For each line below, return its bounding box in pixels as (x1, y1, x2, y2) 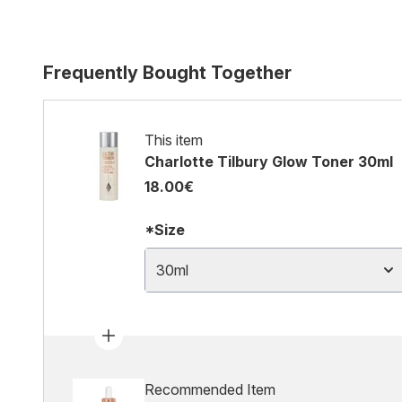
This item (144, 131, 203, 149)
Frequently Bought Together (43, 62, 292, 83)
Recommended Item (144, 380, 275, 398)
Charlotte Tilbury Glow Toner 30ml (144, 153, 393, 170)
